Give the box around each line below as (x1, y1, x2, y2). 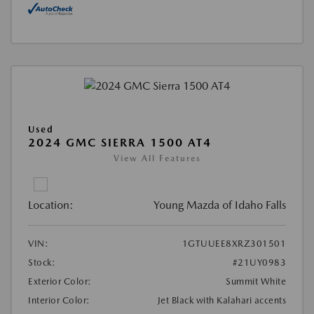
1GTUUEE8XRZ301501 (182, 238, 286, 250)
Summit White (226, 276, 286, 287)
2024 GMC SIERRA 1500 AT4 (28, 136, 212, 150)
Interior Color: (28, 295, 90, 306)
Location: (28, 198, 74, 212)
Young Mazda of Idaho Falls (153, 198, 286, 212)
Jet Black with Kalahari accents (157, 295, 286, 306)
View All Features (113, 153, 201, 164)
